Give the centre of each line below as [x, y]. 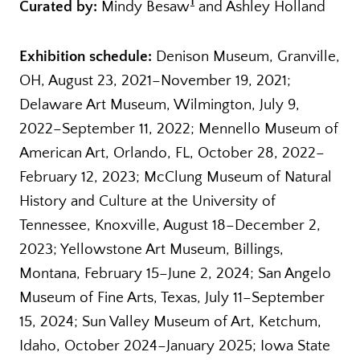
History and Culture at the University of [147, 201]
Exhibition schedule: [86, 56]
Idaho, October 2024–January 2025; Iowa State [175, 346]
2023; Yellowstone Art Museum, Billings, [151, 249]
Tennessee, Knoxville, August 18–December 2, [170, 225]
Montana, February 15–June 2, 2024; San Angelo [175, 273]
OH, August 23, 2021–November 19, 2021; [155, 80]
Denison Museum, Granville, [246, 56]
